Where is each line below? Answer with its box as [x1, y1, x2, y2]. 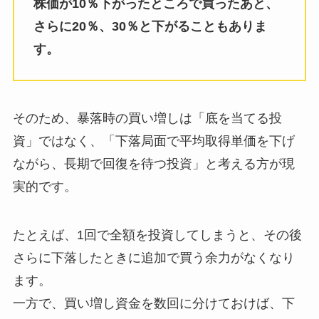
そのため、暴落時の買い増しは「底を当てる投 [12, 110, 282, 125]
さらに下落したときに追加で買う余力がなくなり [12, 250, 295, 265]
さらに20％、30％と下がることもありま [33, 19, 267, 34]
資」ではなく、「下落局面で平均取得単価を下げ [12, 133, 295, 148]
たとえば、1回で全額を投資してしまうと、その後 [12, 227, 302, 242]
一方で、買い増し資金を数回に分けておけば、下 [12, 296, 295, 310]
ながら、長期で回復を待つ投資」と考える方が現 [12, 156, 295, 171]
